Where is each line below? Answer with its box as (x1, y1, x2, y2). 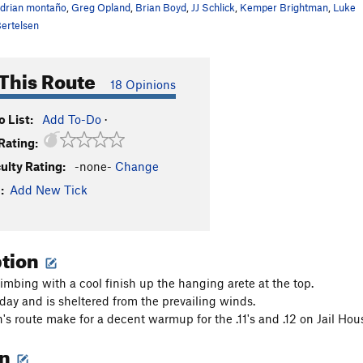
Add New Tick (10, 182, 88, 197)
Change (115, 159, 159, 173)
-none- (75, 159, 112, 173)
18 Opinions (110, 77, 176, 92)
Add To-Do (42, 112, 101, 126)
